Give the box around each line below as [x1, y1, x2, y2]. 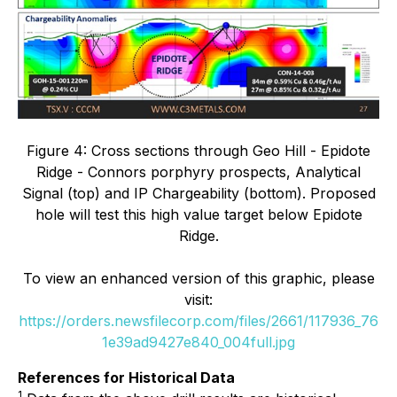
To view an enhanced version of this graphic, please [22, 269, 375, 288]
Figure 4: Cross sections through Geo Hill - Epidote [27, 142, 370, 160]
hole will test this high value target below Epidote [35, 206, 362, 224]
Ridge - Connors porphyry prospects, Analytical [36, 163, 361, 182]
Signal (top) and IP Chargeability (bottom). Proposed [21, 184, 376, 203]
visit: [184, 291, 213, 309]
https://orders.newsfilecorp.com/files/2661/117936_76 [19, 312, 378, 331]
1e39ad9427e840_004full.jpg [102, 333, 295, 352]
